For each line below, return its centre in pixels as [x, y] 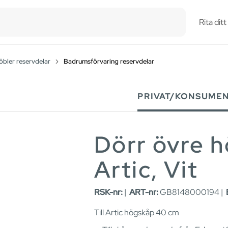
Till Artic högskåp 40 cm [137, 213]
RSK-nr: [108, 192]
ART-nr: [144, 192]
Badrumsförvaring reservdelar [109, 61]
